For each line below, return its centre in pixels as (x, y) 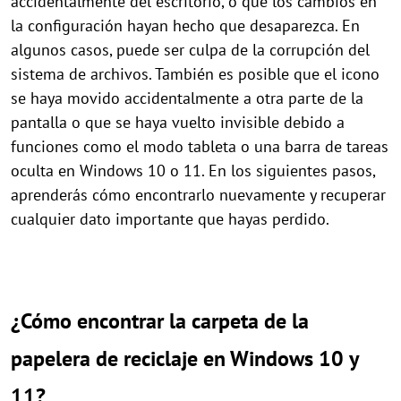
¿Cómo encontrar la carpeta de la (160, 321)
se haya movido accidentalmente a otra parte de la (187, 98)
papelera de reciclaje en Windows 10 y (184, 358)
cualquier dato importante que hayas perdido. (170, 219)
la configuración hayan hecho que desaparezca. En (185, 26)
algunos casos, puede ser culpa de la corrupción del (190, 50)
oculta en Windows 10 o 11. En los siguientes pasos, (193, 171)
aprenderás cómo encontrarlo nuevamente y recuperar (198, 195)
